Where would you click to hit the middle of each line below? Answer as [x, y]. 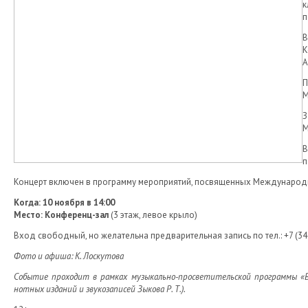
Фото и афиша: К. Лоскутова [69, 256]
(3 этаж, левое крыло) [154, 215]
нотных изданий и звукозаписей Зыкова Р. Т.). [100, 289]
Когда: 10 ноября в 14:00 [64, 202]
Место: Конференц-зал [62, 215]
